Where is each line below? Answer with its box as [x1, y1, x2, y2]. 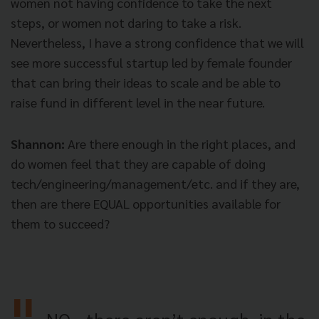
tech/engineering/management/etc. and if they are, [11, 174, 300, 192]
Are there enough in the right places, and [65, 135, 296, 152]
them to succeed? [11, 214, 110, 231]
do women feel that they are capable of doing [11, 155, 266, 172]
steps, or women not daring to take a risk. [11, 14, 241, 31]
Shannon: [11, 135, 65, 152]
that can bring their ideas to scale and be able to [11, 73, 281, 90]
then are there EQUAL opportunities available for [11, 194, 281, 211]
